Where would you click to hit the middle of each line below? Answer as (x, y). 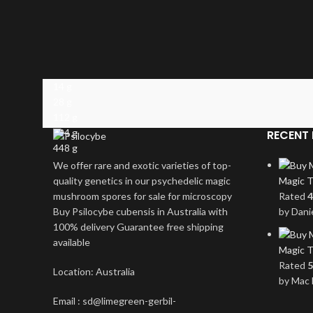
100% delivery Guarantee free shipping (138, 226)
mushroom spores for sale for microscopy (143, 196)
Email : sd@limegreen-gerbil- (115, 300)
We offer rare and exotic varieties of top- (142, 165)
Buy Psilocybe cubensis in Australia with (140, 211)
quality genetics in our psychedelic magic (142, 180)
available (72, 242)
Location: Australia (94, 271)
